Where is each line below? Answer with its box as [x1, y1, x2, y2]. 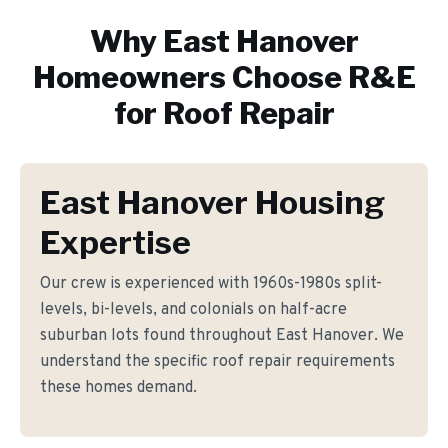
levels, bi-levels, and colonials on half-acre [40, 300, 347, 320]
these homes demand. [40, 378, 197, 398]
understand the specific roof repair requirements [40, 352, 395, 372]
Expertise [40, 223, 191, 262]
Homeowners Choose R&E [32, 59, 416, 95]
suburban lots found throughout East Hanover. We [40, 326, 404, 346]
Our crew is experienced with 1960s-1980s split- [40, 274, 382, 294]
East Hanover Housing [40, 183, 385, 222]
